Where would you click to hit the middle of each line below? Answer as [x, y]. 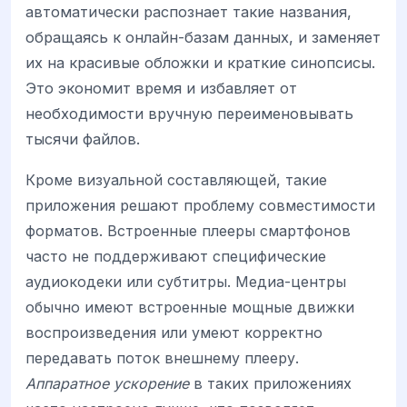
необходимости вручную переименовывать [189, 114]
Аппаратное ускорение [107, 383]
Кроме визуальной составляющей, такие [176, 179]
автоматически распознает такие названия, [189, 12]
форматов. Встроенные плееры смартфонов [188, 230]
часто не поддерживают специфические [176, 256]
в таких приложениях [270, 383]
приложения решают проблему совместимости [200, 205]
